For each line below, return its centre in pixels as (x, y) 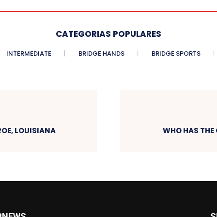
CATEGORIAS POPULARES (108, 34)
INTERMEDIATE (29, 54)
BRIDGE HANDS (101, 54)
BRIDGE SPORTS (176, 54)
